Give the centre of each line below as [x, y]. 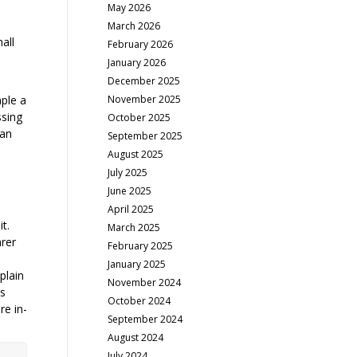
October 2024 [139, 301]
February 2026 [141, 44]
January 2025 [137, 264]
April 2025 [131, 209]
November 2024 [145, 282]
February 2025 [141, 246]
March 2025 [134, 228]
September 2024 [145, 319]
